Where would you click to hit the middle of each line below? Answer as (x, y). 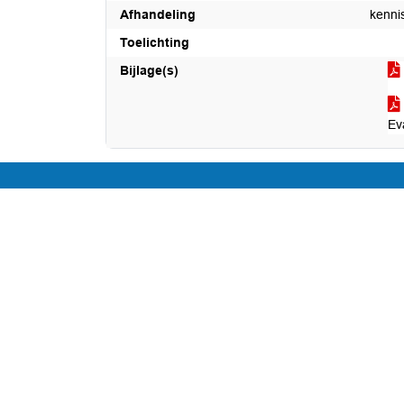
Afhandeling (158, 14)
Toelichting (155, 42)
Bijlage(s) (149, 70)
